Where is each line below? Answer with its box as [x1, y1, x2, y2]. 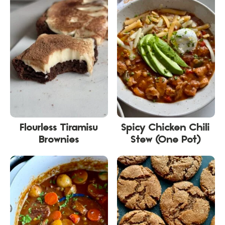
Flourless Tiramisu [20, 123, 98, 134]
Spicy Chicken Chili [122, 123, 210, 134]
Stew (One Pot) [131, 135, 201, 146]
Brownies [39, 135, 79, 146]
